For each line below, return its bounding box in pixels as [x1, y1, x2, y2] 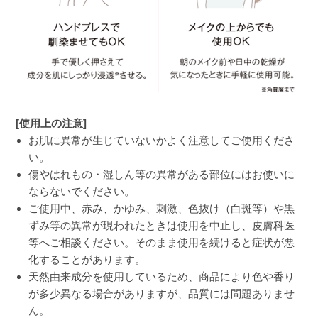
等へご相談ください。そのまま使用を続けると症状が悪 [28, 236, 295, 249]
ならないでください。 [28, 185, 136, 198]
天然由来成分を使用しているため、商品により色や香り [28, 270, 295, 283]
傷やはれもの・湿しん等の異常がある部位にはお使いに [28, 168, 295, 181]
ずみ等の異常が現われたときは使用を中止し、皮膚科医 [28, 219, 295, 232]
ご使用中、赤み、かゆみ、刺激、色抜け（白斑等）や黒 [28, 202, 295, 215]
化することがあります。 [28, 253, 146, 266]
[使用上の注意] [16, 117, 87, 130]
